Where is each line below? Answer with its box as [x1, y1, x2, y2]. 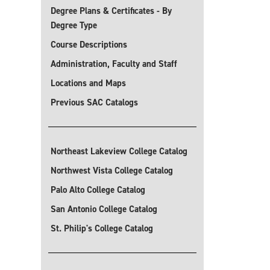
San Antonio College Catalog [51, 203, 157, 215]
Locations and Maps [51, 77, 126, 89]
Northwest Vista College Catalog [51, 165, 173, 177]
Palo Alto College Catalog [51, 184, 145, 196]
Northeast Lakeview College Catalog [51, 145, 187, 157]
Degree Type [51, 19, 97, 31]
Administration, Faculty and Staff [51, 58, 177, 70]
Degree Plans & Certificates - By [51, 5, 172, 17]
